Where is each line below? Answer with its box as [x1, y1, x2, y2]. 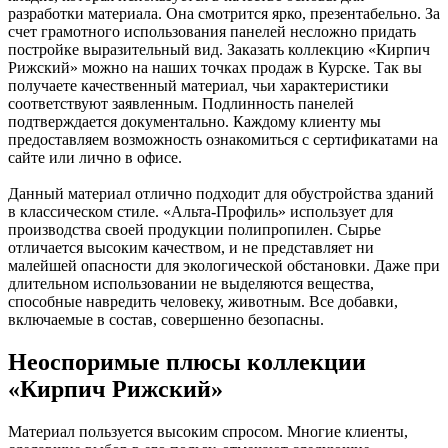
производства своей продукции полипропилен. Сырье [8, 221, 381, 239]
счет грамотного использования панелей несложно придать [8, 23, 416, 41]
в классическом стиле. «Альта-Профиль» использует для [8, 203, 393, 221]
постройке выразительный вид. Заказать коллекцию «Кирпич [8, 41, 430, 59]
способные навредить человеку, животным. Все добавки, [8, 293, 398, 311]
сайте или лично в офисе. [8, 149, 186, 167]
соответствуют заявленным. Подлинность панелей [8, 95, 354, 113]
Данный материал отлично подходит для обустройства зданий [8, 185, 434, 203]
